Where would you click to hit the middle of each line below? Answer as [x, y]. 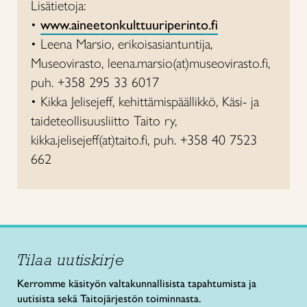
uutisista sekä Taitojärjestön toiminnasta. [109, 298]
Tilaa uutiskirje [71, 259]
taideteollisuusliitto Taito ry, [104, 121]
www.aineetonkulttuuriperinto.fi [129, 25]
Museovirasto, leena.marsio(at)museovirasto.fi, [150, 63]
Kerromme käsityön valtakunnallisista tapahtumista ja [137, 283]
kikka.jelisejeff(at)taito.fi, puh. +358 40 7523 [144, 140]
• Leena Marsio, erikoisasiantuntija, [122, 44]
